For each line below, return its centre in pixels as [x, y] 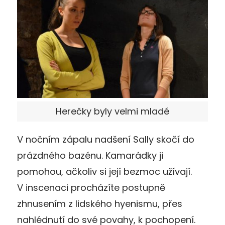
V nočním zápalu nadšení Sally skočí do [106, 140]
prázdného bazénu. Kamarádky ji [90, 156]
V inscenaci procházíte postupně [91, 188]
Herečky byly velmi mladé [113, 111]
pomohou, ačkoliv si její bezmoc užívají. [104, 172]
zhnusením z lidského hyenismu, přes [100, 204]
